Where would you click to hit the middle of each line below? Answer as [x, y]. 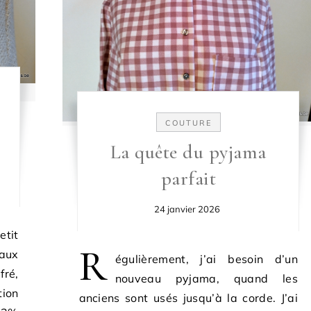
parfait [188, 178]
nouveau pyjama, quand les [206, 278]
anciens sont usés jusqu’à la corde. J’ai [188, 297]
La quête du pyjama [188, 152]
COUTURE [188, 123]
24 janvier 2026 [187, 209]
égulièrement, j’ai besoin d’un [206, 259]
